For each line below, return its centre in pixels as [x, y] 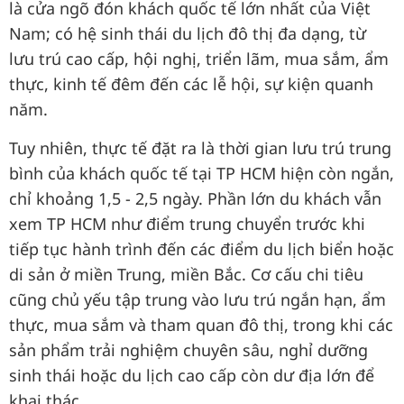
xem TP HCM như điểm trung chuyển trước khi [187, 224]
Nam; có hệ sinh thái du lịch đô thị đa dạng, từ [188, 33]
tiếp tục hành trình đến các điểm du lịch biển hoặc [202, 249]
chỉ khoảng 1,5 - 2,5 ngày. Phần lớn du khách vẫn [195, 198]
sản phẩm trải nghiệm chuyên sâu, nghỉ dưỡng [188, 350]
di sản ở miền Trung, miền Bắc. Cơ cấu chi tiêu [186, 274]
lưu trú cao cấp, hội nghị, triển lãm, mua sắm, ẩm [199, 59]
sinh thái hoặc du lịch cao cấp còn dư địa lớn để [192, 375]
